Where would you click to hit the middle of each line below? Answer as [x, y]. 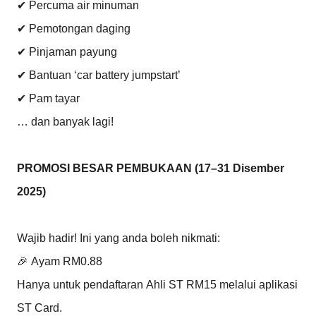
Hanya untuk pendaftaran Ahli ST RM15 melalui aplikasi [157, 284]
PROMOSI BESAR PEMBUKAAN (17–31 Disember [151, 168]
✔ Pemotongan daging [74, 28]
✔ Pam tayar [48, 98]
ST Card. [39, 308]
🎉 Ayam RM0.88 [60, 261]
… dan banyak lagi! [65, 121]
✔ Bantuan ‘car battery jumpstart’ [99, 75]
